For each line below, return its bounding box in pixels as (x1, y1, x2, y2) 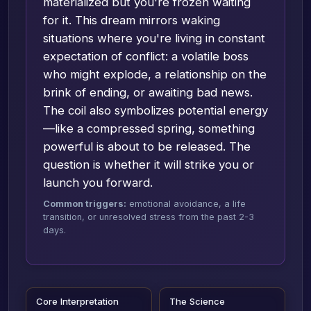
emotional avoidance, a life (126, 198, 246, 209)
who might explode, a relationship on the (43, 67, 267, 81)
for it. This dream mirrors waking (43, 12, 220, 27)
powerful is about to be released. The (43, 139, 251, 153)
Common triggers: (43, 198, 126, 209)
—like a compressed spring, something (43, 121, 255, 135)
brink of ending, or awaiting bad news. (43, 85, 253, 99)
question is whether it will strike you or (43, 157, 254, 171)
